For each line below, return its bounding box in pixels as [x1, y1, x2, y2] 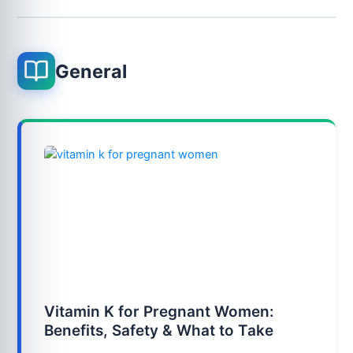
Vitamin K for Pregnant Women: [44, 302, 275, 321]
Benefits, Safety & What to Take [44, 321, 274, 340]
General [54, 59, 127, 83]
